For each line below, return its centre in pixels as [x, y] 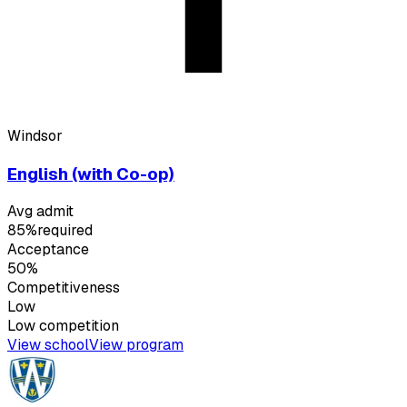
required [65, 231]
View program [136, 345]
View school [48, 345]
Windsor [35, 135]
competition [77, 326]
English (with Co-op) [91, 174]
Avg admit [40, 212]
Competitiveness [64, 288]
